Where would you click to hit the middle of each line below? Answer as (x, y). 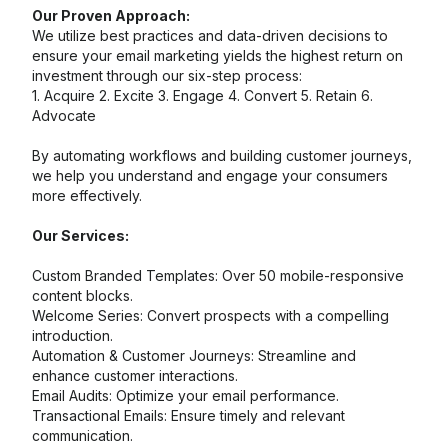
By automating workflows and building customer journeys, (222, 155)
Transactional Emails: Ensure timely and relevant (188, 415)
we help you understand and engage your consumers (210, 175)
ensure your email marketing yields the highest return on (217, 55)
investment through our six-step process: (167, 75)
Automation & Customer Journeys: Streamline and (194, 355)
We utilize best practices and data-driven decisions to (210, 35)
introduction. (72, 335)
